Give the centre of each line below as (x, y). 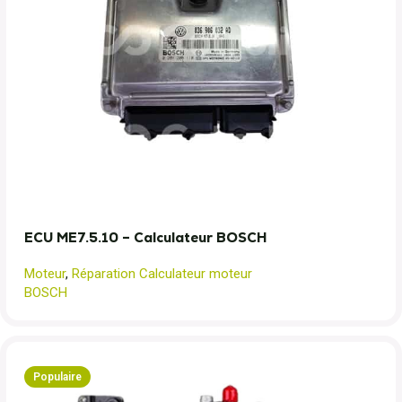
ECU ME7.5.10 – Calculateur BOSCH (146, 237)
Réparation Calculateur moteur (162, 274)
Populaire (57, 377)
